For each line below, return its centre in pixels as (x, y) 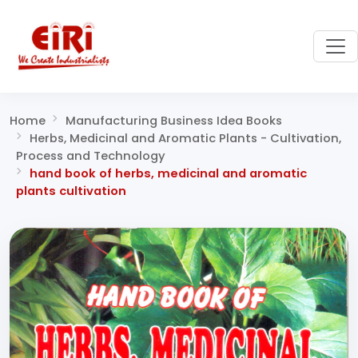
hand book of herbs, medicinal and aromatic (168, 173)
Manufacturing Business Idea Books (173, 121)
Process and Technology (91, 156)
